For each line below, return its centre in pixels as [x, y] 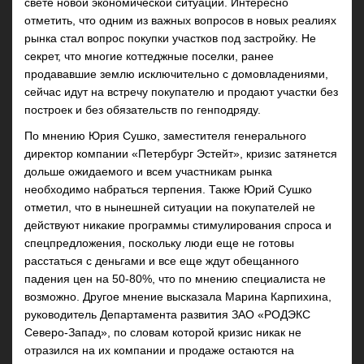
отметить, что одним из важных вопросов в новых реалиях [180, 20]
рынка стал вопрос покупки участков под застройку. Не [170, 38]
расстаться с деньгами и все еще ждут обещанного [162, 261]
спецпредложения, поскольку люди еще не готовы [159, 243]
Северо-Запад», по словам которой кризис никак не [163, 332]
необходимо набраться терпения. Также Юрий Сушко [168, 189]
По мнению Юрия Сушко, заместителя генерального [165, 136]
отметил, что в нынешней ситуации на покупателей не [170, 207]
